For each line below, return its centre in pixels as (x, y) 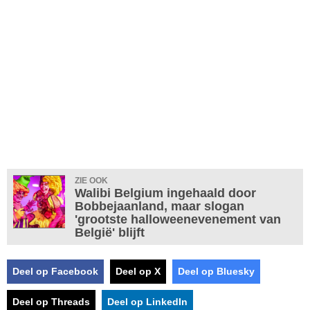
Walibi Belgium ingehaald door (165, 193)
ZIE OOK (91, 180)
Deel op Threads (51, 301)
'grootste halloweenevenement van (178, 219)
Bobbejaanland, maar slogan (159, 206)
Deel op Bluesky (216, 271)
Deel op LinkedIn (147, 301)
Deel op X (138, 271)
